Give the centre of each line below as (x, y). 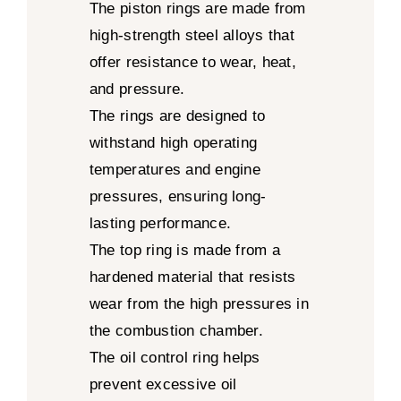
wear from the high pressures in (199, 303)
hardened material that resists (192, 277)
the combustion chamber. (176, 330)
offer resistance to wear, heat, (192, 62)
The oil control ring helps (175, 357)
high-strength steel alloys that (192, 35)
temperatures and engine (175, 169)
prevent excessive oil (163, 384)
